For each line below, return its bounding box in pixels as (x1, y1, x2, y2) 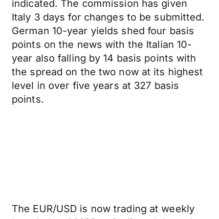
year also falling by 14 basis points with (12, 52, 197, 64)
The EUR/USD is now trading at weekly (12, 203, 195, 215)
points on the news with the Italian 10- (12, 39, 192, 50)
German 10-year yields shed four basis (12, 25, 195, 37)
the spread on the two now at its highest (12, 66, 203, 78)
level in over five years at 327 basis (12, 80, 179, 91)
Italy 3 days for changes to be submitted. (12, 11, 205, 23)
